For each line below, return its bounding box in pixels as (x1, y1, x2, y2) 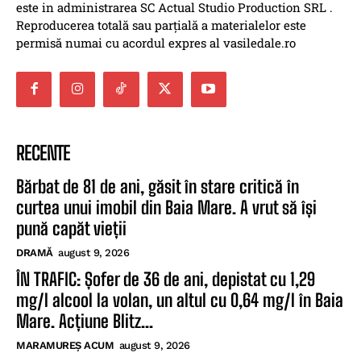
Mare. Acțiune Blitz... (16, 309, 153, 332)
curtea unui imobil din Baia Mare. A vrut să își (16, 196, 317, 218)
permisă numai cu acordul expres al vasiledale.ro (16, 34, 296, 51)
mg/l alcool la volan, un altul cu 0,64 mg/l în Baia (16, 288, 343, 311)
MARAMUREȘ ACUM (16, 338, 114, 351)
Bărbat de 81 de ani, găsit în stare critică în (16, 175, 299, 197)
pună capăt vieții (16, 217, 127, 239)
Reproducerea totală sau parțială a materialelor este (16, 16, 306, 33)
